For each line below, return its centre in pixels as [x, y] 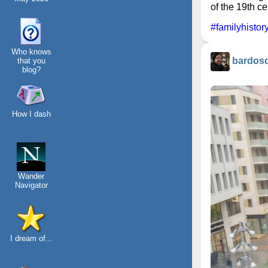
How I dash [31, 114]
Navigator [31, 185]
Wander [31, 176]
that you [31, 61]
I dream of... [31, 238]
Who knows [31, 52]
